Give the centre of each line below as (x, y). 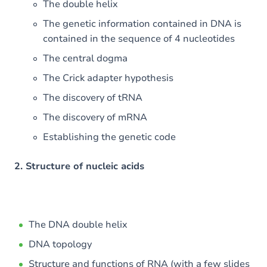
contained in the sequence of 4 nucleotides (139, 39)
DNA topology (60, 244)
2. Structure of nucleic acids (79, 166)
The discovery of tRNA (93, 98)
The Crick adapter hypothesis (108, 78)
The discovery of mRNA (95, 117)
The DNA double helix (78, 225)
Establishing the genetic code (109, 137)
